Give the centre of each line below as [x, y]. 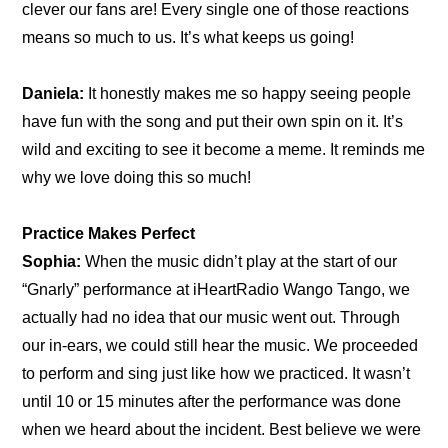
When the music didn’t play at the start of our [239, 262]
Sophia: [52, 262]
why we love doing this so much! [137, 178]
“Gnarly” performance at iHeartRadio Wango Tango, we [216, 290]
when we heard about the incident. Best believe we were [222, 430]
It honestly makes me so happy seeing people [248, 94]
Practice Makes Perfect [109, 234]
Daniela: [53, 94]
